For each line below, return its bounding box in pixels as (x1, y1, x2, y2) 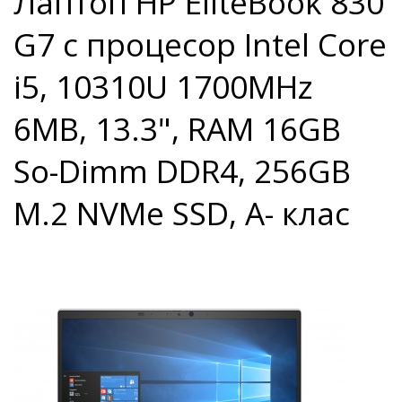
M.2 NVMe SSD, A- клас (13, 192, 350, 234)
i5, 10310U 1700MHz (13, 66, 313, 108)
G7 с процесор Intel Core (13, 23, 387, 66)
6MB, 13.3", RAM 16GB (13, 108, 341, 150)
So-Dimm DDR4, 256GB (13, 150, 351, 192)
